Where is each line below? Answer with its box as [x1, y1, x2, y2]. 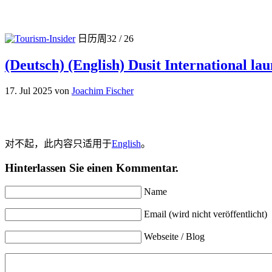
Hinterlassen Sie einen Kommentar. [5, 161, 178, 174]
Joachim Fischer [72, 85, 134, 96]
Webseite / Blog [144, 231, 205, 242]
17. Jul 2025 [5, 85, 52, 96]
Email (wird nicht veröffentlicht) [144, 209, 267, 220]
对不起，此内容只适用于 [5, 138, 112, 149]
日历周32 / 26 [78, 33, 134, 44]
